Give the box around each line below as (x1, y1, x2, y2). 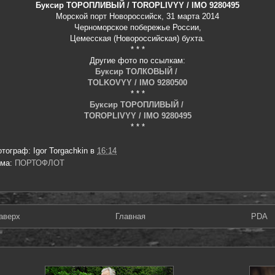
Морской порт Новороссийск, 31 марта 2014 (56, 12, 219, 21)
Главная (115, 211, 145, 221)
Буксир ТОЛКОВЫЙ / (95, 67, 180, 76)
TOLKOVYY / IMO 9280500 (88, 78, 187, 87)
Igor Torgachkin (33, 145, 88, 155)
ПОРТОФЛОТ (15, 158, 64, 168)
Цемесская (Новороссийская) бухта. (70, 34, 205, 43)
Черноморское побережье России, (74, 23, 201, 32)
